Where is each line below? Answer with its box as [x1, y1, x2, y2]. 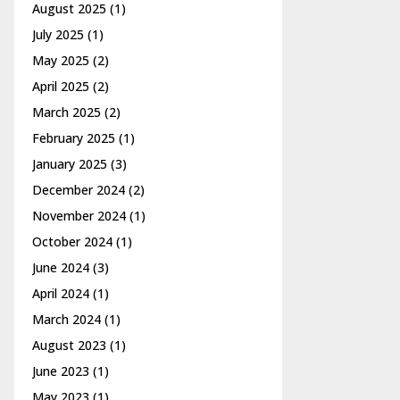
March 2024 [32, 311, 101, 328]
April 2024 [32, 285, 89, 302]
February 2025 [32, 129, 115, 146]
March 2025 [32, 104, 101, 121]
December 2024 [32, 181, 125, 198]
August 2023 [32, 337, 106, 354]
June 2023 [32, 362, 89, 379]
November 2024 [32, 207, 126, 224]
